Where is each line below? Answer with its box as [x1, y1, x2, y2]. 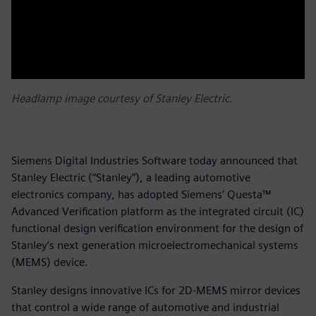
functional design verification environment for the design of [11, 221, 303, 235]
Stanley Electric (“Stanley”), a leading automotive [11, 170, 250, 184]
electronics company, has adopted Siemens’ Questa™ [11, 187, 271, 201]
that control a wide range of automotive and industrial [11, 300, 279, 314]
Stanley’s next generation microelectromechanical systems [11, 238, 298, 252]
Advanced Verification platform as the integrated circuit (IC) [11, 204, 304, 218]
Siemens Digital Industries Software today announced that [11, 153, 298, 167]
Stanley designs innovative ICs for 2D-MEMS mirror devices [11, 283, 300, 297]
